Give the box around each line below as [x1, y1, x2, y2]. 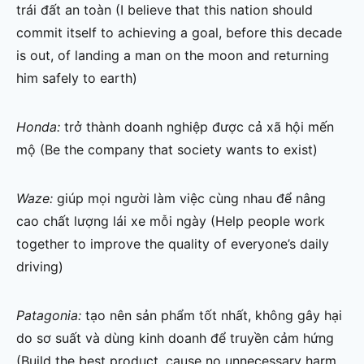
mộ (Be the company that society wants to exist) [16, 141, 318, 158]
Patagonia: [16, 307, 85, 324]
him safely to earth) [16, 70, 137, 87]
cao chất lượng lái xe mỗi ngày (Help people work [16, 213, 325, 230]
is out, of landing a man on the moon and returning [16, 47, 329, 64]
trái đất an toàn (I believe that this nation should [16, 2, 313, 19]
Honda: [16, 119, 64, 136]
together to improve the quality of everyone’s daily [16, 236, 329, 253]
